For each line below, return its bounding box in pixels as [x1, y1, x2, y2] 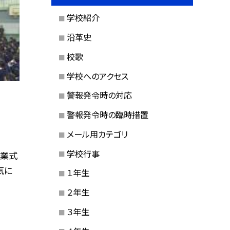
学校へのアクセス [66, 69, 128, 82]
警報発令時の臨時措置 [66, 108, 148, 121]
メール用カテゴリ [66, 127, 128, 140]
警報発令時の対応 [66, 89, 132, 102]
